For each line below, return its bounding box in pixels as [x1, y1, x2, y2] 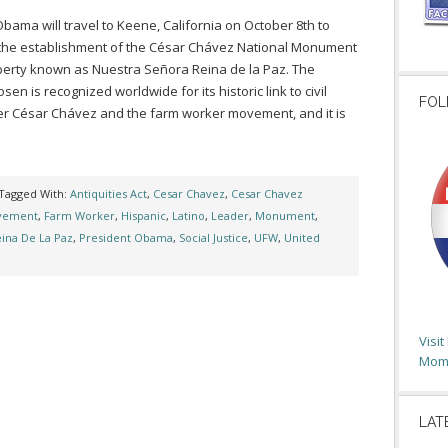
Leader [211, 208, 249, 223]
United [284, 230, 320, 245]
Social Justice [179, 230, 248, 245]
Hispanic [121, 208, 166, 223]
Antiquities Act [70, 186, 147, 201]
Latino [172, 208, 205, 223]
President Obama [79, 230, 173, 245]
